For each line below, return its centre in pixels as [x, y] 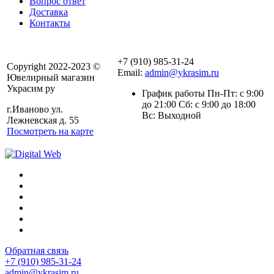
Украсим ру [31, 89]
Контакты [50, 23]
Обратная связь [37, 251]
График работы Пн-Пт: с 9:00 [203, 94]
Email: [131, 73]
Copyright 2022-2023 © [54, 67]
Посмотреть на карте [50, 131]
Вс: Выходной [172, 116]
